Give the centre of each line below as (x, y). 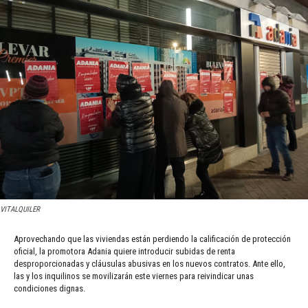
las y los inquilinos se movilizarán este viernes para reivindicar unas (134, 276)
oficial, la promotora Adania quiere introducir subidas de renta (124, 251)
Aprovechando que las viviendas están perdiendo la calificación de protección (152, 239)
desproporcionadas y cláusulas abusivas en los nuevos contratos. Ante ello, (150, 263)
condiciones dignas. (49, 288)
